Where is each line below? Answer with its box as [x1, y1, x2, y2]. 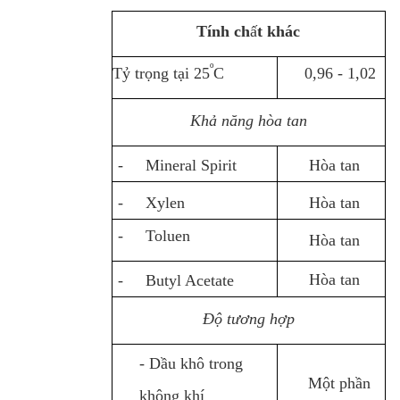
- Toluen [117, 227, 190, 245]
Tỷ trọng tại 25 [112, 64, 210, 82]
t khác [257, 21, 301, 40]
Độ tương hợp [202, 310, 295, 329]
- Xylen [117, 193, 185, 212]
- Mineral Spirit [117, 156, 237, 175]
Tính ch [196, 21, 251, 40]
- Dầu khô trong [138, 354, 243, 372]
